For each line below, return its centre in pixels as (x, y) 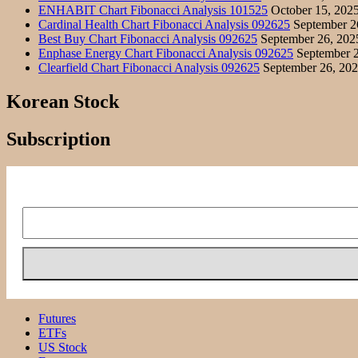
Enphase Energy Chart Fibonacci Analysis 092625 (166, 54)
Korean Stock (63, 102)
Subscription (58, 139)
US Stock (63, 348)
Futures (57, 319)
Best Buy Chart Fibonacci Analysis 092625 (148, 39)
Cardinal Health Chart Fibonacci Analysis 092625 (164, 25)
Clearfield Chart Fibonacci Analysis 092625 (149, 68)
